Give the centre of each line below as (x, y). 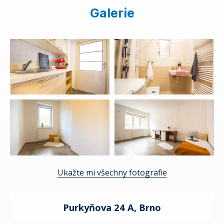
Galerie (112, 13)
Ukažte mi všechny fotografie (112, 173)
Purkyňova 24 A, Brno (112, 207)
